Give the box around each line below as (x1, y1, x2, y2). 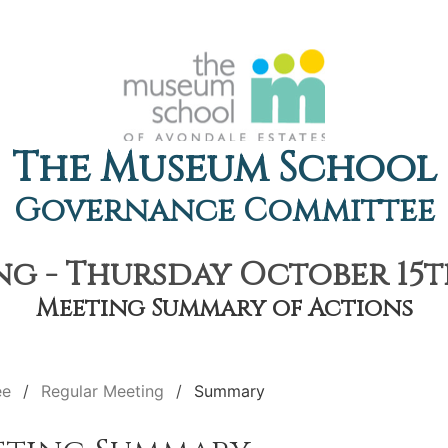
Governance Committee (13, 190, 435, 233)
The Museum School (11, 142, 437, 196)
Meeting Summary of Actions (35, 293, 413, 325)
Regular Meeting (41, 381, 164, 401)
